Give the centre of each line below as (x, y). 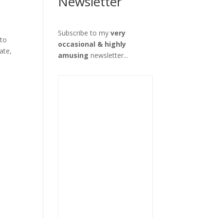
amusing (73, 55)
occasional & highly (92, 44)
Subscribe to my (84, 33)
